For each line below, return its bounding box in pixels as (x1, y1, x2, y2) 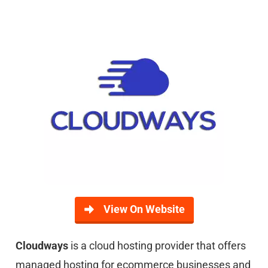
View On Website (103, 203, 185, 215)
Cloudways (16, 239, 71, 252)
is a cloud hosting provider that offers (71, 239, 246, 252)
